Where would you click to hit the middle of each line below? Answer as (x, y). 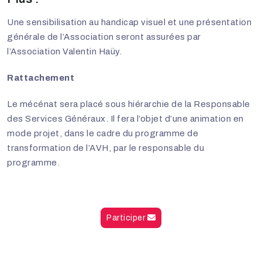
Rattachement (41, 77)
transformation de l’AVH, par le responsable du (106, 148)
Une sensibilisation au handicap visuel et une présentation (129, 22)
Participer (127, 218)
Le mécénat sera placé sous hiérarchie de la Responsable (129, 104)
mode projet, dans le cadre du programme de (103, 133)
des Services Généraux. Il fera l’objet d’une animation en (125, 118)
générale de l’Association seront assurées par (104, 37)
